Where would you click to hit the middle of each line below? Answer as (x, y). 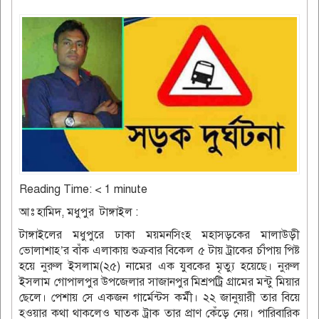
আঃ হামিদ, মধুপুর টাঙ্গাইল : (79, 212)
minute (131, 189)
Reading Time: (57, 189)
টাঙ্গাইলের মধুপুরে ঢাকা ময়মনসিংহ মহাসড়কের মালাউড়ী (159, 235)
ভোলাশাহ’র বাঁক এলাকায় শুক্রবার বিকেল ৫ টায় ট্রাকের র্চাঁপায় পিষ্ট (159, 250)
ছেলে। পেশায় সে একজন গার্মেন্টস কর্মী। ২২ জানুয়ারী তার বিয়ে (159, 297)
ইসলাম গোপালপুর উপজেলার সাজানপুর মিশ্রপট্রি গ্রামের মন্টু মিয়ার (159, 282)
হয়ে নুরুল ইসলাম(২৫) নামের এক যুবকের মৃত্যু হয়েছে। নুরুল (159, 266)
